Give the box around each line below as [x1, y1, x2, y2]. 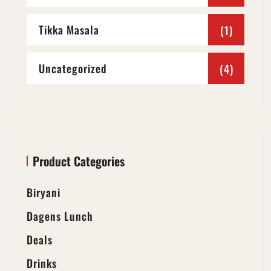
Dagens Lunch [27, 207, 93, 224]
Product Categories [33, 151, 125, 170]
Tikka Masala [39, 21, 99, 38]
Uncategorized [39, 60, 107, 76]
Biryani [27, 184, 60, 200]
